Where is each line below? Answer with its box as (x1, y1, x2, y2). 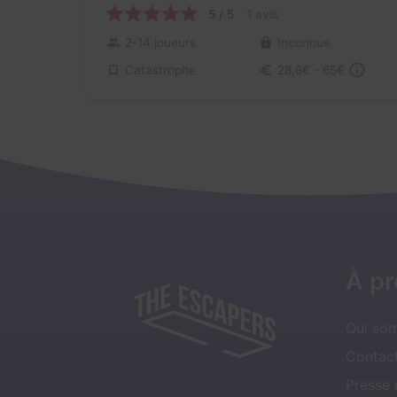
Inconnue (276, 35, 331, 51)
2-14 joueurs (125, 35, 196, 51)
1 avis (246, 6, 278, 21)
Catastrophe (125, 62, 196, 77)
